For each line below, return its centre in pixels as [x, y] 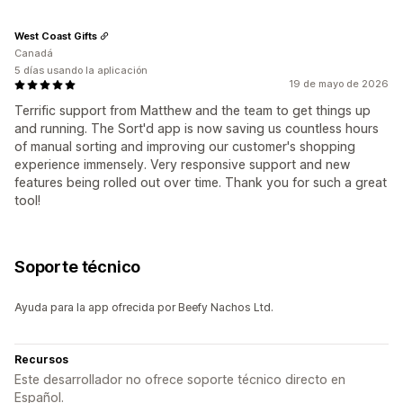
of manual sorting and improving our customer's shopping [185, 146]
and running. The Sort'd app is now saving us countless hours [197, 128]
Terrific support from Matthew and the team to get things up [193, 110]
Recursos [41, 359]
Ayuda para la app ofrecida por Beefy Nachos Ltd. [144, 307]
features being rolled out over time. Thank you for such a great [201, 182]
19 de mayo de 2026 [339, 84]
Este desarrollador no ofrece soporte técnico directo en [180, 379]
